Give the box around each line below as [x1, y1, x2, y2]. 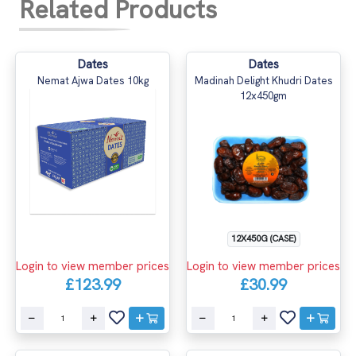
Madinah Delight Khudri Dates [194, 73, 333, 87]
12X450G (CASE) [231, 232, 296, 244]
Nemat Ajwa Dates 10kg [37, 73, 149, 87]
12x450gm [240, 88, 287, 103]
